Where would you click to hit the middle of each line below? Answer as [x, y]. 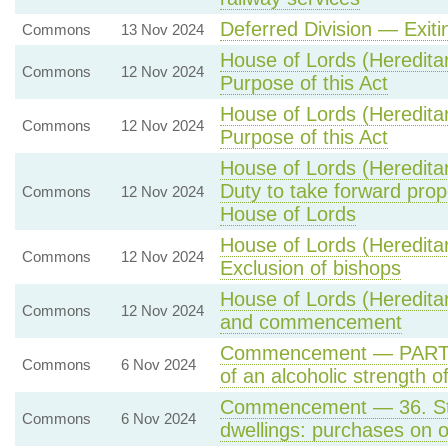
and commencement [310, 322]
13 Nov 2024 [162, 29]
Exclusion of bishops [310, 268]
